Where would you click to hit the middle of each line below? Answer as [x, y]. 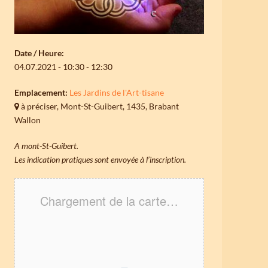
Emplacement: [41, 93]
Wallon [28, 120]
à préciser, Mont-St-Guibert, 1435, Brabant [99, 106]
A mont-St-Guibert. [47, 146]
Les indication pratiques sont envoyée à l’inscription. [100, 160]
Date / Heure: [39, 53]
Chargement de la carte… [109, 201]
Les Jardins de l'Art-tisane [117, 93]
